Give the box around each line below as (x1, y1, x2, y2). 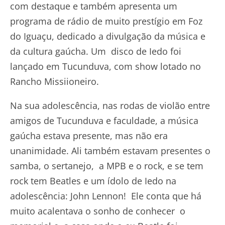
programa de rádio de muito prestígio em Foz (10, 15, 202, 28)
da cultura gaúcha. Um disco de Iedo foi (10, 45, 181, 58)
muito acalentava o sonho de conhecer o (10, 205, 185, 217)
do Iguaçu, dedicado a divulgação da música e (10, 30, 205, 43)
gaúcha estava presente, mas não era (10, 130, 168, 142)
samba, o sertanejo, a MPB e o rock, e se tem (10, 160, 203, 172)
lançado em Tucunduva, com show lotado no (10, 60, 201, 73)
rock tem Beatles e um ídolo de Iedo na (10, 175, 176, 187)
